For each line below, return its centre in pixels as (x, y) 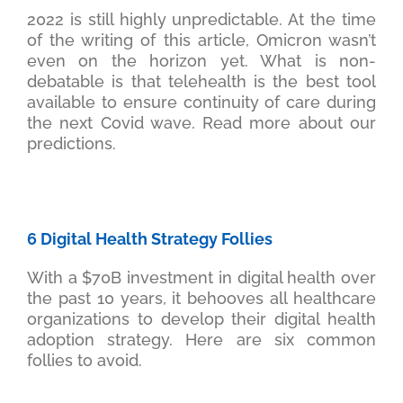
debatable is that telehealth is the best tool (201, 82)
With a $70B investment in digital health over (201, 278)
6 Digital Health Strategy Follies (149, 239)
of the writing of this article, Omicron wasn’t (201, 40)
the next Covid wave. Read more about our (201, 123)
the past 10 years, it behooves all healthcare (201, 299)
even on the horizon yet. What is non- (201, 61)
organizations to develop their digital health (201, 319)
